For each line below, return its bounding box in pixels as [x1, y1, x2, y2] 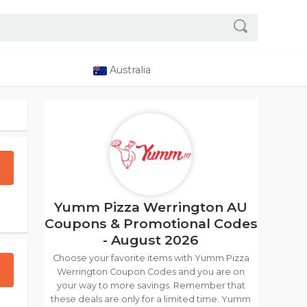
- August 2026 [103, 232, 199, 248]
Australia [107, 64, 151, 76]
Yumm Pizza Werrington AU [54, 199, 247, 215]
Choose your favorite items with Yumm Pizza [52, 253, 249, 263]
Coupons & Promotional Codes [44, 215, 258, 232]
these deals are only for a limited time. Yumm [51, 294, 251, 304]
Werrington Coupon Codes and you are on [57, 267, 245, 277]
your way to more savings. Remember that [56, 280, 245, 291]
